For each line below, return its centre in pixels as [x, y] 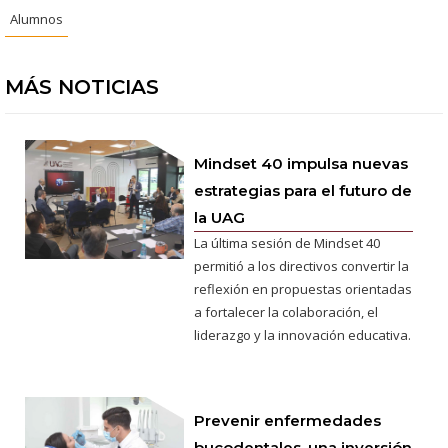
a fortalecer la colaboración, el [286, 312]
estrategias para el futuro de [303, 191]
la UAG [220, 218]
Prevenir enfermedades [288, 421]
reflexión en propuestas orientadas [303, 289]
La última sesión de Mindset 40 [287, 243]
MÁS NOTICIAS [82, 87]
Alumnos [36, 19]
